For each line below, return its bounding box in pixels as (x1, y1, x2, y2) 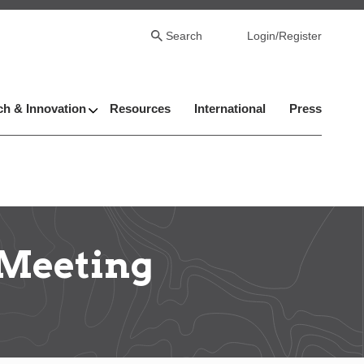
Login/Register (247, 29, 322, 42)
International (194, 102, 266, 116)
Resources (110, 102, 171, 116)
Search (166, 29, 202, 42)
